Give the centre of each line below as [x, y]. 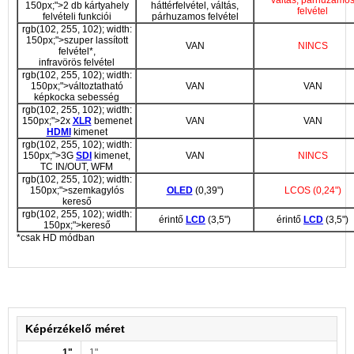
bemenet [111, 121]
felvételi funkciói [77, 16]
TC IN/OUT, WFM [77, 166]
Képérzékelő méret [75, 328]
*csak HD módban [56, 237]
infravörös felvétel [77, 62]
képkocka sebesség [77, 97]
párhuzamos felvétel [195, 16]
